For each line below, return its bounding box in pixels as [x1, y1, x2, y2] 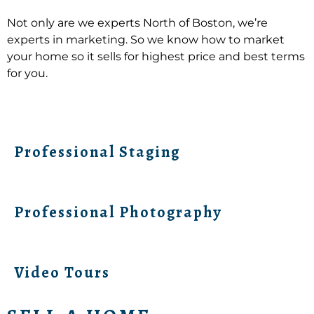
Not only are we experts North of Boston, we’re [7, 16, 268, 30]
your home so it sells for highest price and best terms [7, 50, 305, 64]
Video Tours [14, 261, 110, 283]
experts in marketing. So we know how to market [7, 33, 285, 47]
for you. [7, 67, 48, 81]
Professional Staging [14, 141, 180, 163]
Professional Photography [14, 201, 222, 223]
